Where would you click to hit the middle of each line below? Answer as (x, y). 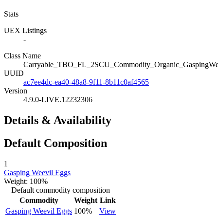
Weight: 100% (26, 181)
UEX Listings (25, 30)
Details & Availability (58, 120)
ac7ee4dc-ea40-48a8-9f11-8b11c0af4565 (86, 82)
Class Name (22, 55)
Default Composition (55, 143)
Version (16, 91)
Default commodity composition (61, 190)
